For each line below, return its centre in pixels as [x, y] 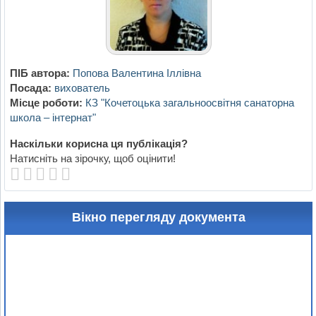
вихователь [82, 88]
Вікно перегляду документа [158, 218]
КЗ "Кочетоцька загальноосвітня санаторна [189, 103]
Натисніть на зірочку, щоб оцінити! [92, 159]
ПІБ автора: [39, 73]
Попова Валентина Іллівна [136, 73]
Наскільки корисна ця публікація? [98, 144]
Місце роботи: [46, 103]
